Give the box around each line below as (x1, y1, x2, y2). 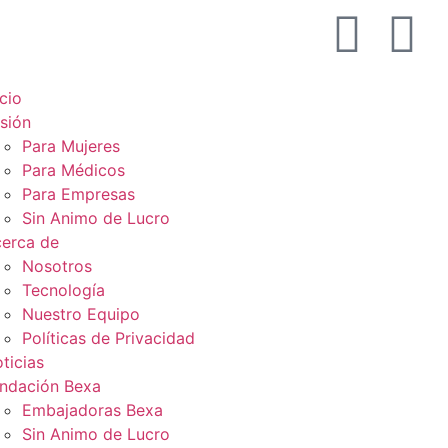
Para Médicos (21, 160, 125, 180)
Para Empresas (21, 184, 135, 204)
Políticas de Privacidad (21, 328, 195, 348)
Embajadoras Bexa (21, 400, 163, 420)
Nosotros (21, 256, 92, 276)
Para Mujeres (21, 136, 120, 156)
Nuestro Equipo (21, 304, 140, 324)
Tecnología (21, 280, 105, 300)
